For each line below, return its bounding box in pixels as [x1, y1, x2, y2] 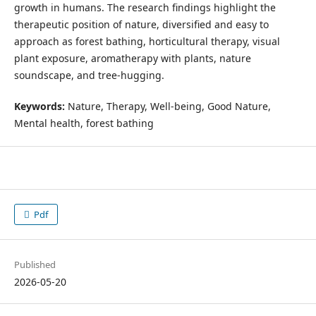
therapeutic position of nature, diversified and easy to [13, 17, 269, 31]
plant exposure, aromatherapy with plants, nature [13, 51, 251, 65]
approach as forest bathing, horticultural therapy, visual [13, 34, 280, 48]
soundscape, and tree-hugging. [13, 68, 164, 82]
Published [13, 258, 56, 272]
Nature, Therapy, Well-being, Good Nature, [64, 99, 271, 113]
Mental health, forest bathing [13, 116, 154, 130]
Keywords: [13, 99, 65, 113]
